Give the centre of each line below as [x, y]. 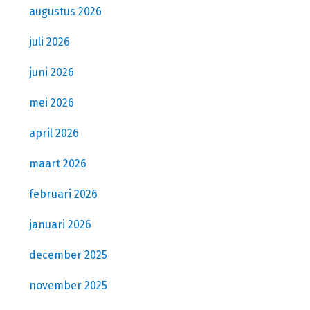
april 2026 [54, 133]
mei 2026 [52, 102]
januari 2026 [60, 224]
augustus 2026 [65, 11]
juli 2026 [49, 42]
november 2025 [68, 285]
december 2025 [68, 255]
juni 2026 [52, 72]
